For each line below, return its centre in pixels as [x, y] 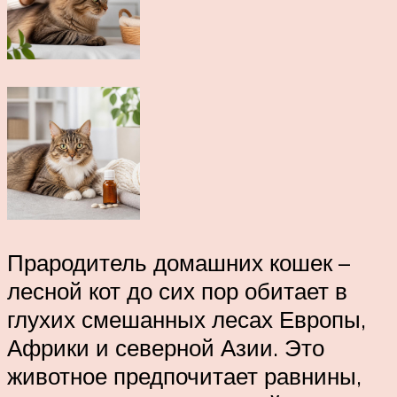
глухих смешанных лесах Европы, [187, 319]
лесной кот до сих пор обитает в [177, 290]
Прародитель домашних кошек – [179, 262]
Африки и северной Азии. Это [166, 347]
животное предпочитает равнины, [184, 375]
